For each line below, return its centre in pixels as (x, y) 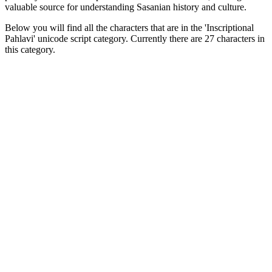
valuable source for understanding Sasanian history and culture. (126, 7)
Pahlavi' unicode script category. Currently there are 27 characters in (135, 38)
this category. (30, 49)
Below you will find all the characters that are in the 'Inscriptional (129, 27)
